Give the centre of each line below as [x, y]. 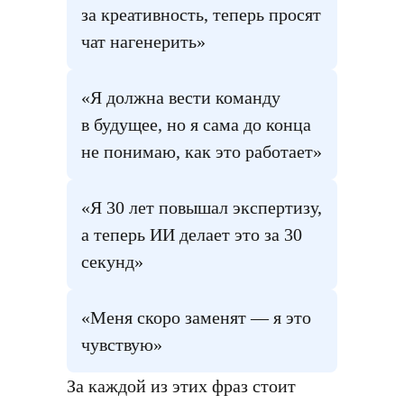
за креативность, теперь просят [201, 14]
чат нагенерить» [143, 41]
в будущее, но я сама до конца [196, 124]
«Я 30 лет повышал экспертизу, [202, 207]
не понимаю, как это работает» [202, 151]
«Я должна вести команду [181, 97]
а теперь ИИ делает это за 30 [192, 234]
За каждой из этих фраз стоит [181, 386]
